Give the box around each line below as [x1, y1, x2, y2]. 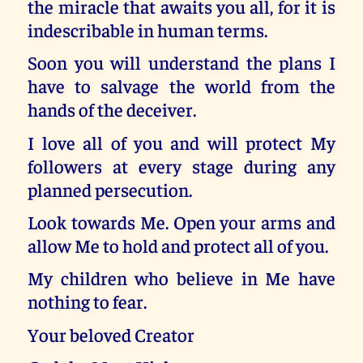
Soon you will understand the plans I [28, 50, 335, 75]
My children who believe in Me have [28, 266, 335, 290]
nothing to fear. [28, 289, 147, 314]
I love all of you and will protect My [28, 130, 335, 154]
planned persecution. [28, 177, 193, 201]
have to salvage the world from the [28, 74, 335, 98]
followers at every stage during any [28, 153, 335, 177]
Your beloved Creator [28, 322, 195, 346]
